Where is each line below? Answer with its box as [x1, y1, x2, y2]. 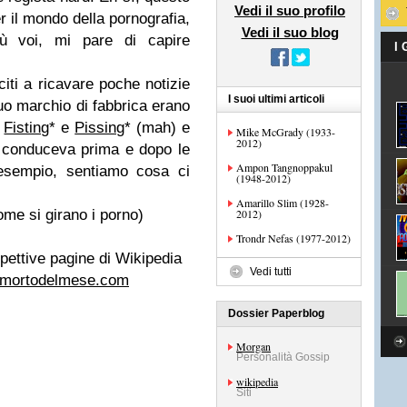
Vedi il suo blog [241, 25, 339, 40]
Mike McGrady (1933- [236, 124, 335, 139]
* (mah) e [124, 119, 191, 136]
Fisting [4, 119, 50, 136]
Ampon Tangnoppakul [236, 160, 333, 174]
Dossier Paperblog [228, 307, 324, 320]
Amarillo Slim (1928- [236, 195, 329, 210]
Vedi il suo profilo [234, 3, 345, 18]
